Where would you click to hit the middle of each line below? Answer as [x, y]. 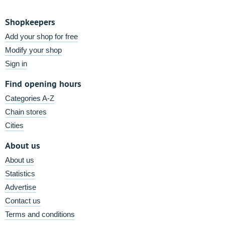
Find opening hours [43, 84]
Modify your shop [33, 50]
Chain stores [26, 112]
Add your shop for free [41, 36]
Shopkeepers [30, 22]
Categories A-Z [30, 98]
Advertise [21, 187]
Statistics [20, 174]
